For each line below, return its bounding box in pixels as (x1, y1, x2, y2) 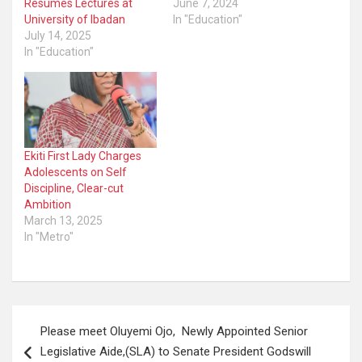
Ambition (24, 197, 71, 211)
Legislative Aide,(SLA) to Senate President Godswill (40, 343, 311, 359)
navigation (11, 330, 106, 355)
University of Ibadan (24, 13, 125, 27)
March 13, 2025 (24, 213, 103, 227)
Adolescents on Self (24, 165, 127, 179)
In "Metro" (24, 229, 74, 243)
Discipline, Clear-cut (24, 181, 124, 195)
